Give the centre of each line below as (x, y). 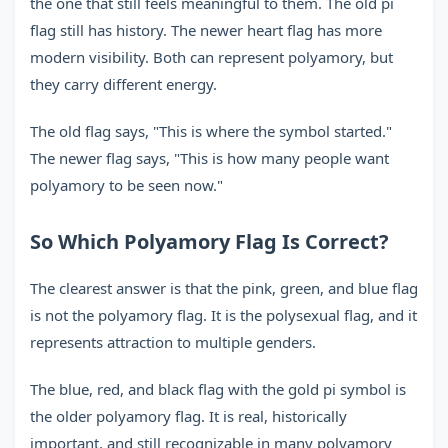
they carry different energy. (123, 84)
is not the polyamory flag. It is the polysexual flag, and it (223, 315)
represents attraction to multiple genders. (173, 342)
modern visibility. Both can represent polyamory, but (211, 57)
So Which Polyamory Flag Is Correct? (209, 241)
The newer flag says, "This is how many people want (209, 158)
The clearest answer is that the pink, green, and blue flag (224, 288)
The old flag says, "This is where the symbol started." (211, 131)
